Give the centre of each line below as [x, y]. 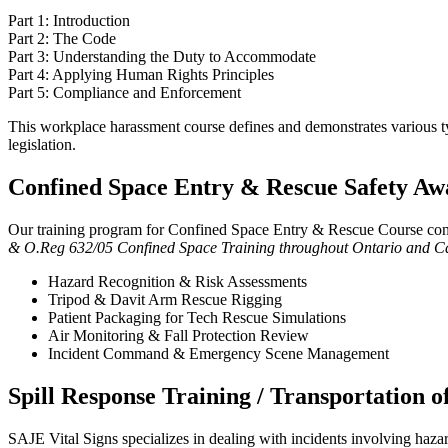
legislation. [42, 145]
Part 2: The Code [62, 39]
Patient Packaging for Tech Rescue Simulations [197, 317]
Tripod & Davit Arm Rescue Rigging [165, 299]
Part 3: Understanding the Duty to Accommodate [162, 57]
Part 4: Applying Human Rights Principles [141, 75]
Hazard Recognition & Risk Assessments [177, 281]
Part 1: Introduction [69, 21]
